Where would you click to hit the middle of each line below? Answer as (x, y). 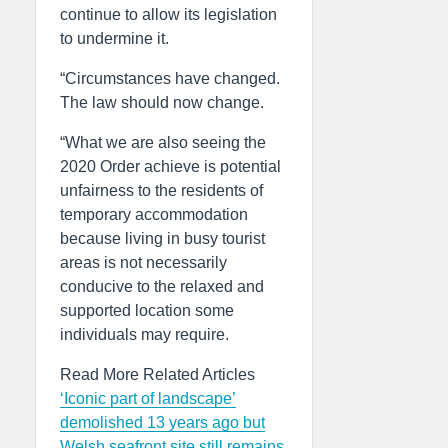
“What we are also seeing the (163, 142)
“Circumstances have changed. (170, 78)
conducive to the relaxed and (162, 286)
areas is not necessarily (143, 262)
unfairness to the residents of (161, 190)
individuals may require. (144, 334)
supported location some (147, 310)
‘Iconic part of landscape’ (148, 398)
